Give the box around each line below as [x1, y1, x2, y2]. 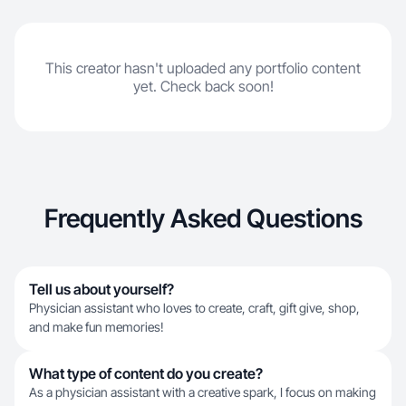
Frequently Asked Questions [43, 203, 362, 234]
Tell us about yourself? [29, 280, 174, 298]
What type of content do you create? [29, 364, 263, 382]
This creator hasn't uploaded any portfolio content [45, 59, 361, 77]
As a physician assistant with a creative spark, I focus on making [29, 384, 376, 400]
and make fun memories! [29, 319, 164, 334]
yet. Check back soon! [132, 77, 274, 95]
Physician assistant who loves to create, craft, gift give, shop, [29, 300, 360, 315]
